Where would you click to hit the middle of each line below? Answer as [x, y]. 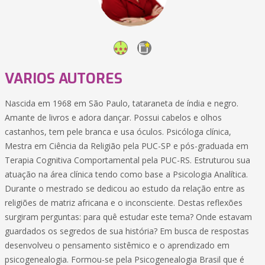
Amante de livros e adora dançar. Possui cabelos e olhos [113, 117]
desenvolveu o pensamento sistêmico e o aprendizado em [117, 245]
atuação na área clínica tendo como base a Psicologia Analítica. [126, 174]
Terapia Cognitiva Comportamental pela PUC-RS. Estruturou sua [127, 160]
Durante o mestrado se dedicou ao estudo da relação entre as [125, 188]
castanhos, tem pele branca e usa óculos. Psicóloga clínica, [118, 132]
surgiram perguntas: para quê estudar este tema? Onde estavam [128, 217]
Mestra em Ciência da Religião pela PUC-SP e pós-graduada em [127, 146]
